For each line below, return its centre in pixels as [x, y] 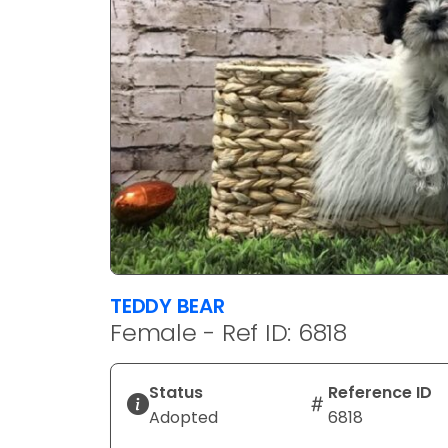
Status [176, 392]
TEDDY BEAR [167, 305]
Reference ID [379, 392]
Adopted [183, 417]
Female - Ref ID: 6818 [228, 332]
